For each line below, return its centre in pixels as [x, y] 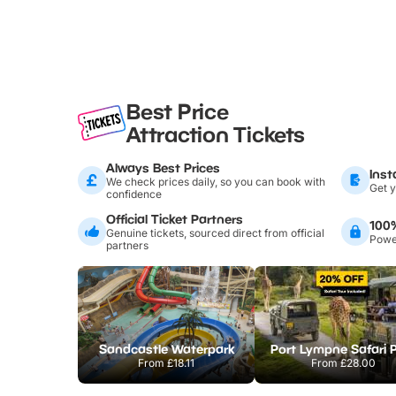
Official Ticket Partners [175, 218]
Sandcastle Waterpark [166, 348]
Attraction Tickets [216, 133]
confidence [134, 194]
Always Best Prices [163, 167]
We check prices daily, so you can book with [216, 181]
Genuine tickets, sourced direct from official [215, 232]
